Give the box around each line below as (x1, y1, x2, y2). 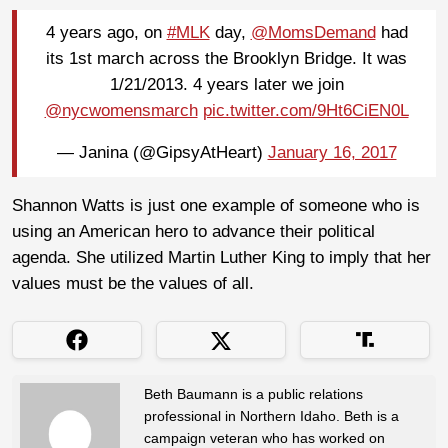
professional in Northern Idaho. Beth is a (144, 407, 399, 424)
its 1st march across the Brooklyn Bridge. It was (46, 49, 407, 69)
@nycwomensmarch (44, 101, 198, 121)
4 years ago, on (45, 23, 167, 43)
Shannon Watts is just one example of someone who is (12, 195, 420, 215)
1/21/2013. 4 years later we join (109, 75, 344, 95)
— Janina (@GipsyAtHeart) (56, 143, 268, 163)
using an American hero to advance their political (12, 221, 375, 241)
